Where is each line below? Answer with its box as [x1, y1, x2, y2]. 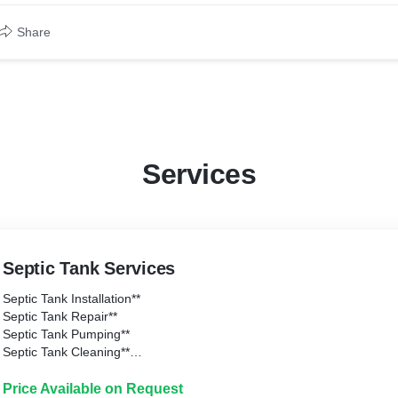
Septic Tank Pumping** [3, 327, 130, 341]
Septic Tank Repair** [3, 309, 117, 323]
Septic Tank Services [3, 259, 175, 278]
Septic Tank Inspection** [3, 362, 138, 377]
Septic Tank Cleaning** [3, 345, 130, 359]
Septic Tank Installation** [3, 291, 140, 306]
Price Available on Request [3, 381, 183, 396]
